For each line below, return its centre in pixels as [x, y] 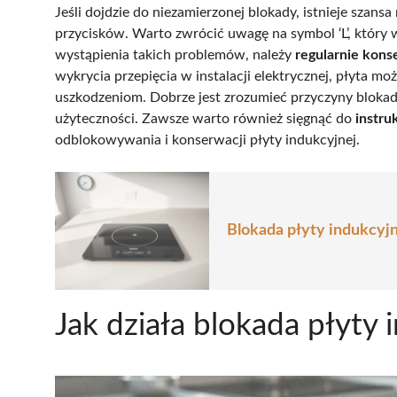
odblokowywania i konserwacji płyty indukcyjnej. [207, 140]
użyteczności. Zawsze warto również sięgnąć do [205, 118]
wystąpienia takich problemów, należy [175, 54]
